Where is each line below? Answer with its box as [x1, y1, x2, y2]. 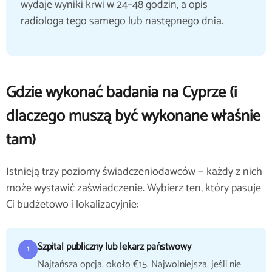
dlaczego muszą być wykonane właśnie [6, 103, 260, 129]
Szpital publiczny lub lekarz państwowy [38, 239, 191, 255]
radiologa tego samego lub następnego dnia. [21, 12, 223, 30]
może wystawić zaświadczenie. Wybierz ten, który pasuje [6, 179, 261, 197]
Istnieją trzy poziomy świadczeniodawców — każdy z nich [6, 163, 262, 181]
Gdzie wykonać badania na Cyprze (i [6, 80, 237, 106]
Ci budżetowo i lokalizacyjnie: [6, 195, 138, 214]
